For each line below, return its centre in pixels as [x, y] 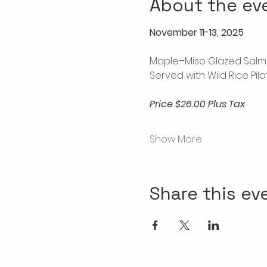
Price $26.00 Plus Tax [197, 104]
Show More [176, 139]
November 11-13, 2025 [196, 32]
